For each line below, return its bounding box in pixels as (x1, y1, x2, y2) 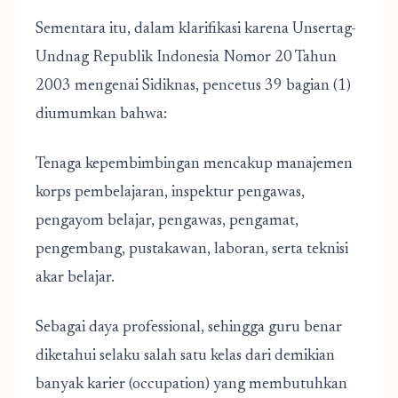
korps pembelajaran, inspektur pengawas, (36, 185, 305, 201)
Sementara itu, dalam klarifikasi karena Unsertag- (36, 21, 356, 37)
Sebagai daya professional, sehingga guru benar (36, 320, 342, 336)
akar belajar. (36, 270, 115, 286)
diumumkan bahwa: (36, 107, 167, 123)
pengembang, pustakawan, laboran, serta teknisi (36, 242, 348, 258)
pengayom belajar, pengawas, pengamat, (36, 213, 298, 229)
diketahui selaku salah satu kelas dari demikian (36, 348, 335, 364)
